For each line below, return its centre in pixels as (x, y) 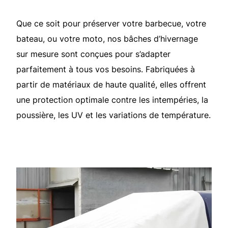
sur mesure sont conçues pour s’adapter (93, 54)
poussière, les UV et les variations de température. (113, 115)
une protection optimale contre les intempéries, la (112, 100)
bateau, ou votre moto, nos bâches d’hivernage (107, 39)
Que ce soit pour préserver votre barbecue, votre (111, 24)
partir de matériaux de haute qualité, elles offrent (111, 85)
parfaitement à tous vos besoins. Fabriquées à (106, 69)
